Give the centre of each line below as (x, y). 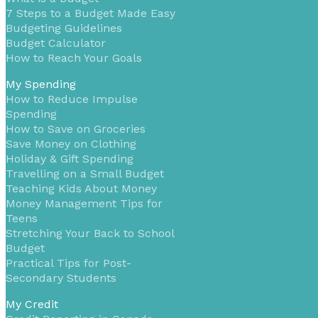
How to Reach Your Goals (74, 58)
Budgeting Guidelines (64, 28)
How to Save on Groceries (76, 129)
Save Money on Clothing (71, 144)
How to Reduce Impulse (72, 99)
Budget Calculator (56, 43)
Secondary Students (61, 278)
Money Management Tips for (84, 204)
